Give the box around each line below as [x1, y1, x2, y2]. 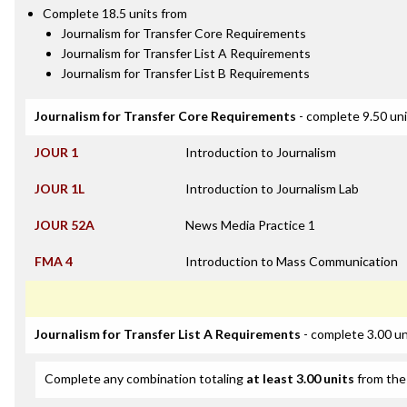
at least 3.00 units [246, 371, 354, 386]
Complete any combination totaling [45, 371, 246, 386]
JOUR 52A [35, 217, 94, 233]
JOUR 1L [35, 181, 84, 196]
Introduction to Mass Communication [185, 253, 398, 269]
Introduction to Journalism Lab [185, 181, 359, 196]
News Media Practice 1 [185, 217, 315, 233]
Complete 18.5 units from [43, 5, 187, 21]
